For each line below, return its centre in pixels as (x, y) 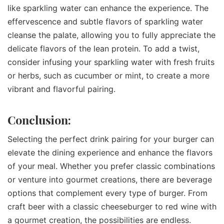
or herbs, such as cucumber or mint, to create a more (108, 75)
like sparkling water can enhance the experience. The (108, 8)
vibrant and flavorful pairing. (61, 89)
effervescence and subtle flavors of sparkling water (105, 21)
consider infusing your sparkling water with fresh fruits (111, 62)
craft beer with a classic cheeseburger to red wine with (112, 207)
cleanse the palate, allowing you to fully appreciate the (111, 35)
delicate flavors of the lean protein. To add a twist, (103, 48)
